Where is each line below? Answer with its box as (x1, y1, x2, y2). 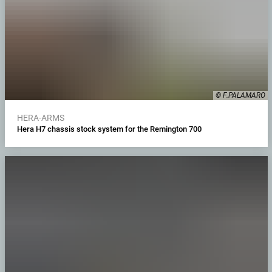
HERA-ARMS (16, 112, 64, 123)
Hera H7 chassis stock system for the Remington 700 (16, 124, 203, 134)
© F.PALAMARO (215, 90, 265, 100)
